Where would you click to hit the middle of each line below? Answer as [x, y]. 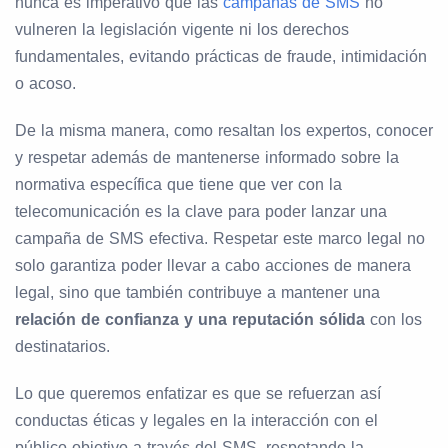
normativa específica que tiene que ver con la [178, 185]
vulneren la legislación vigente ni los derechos [182, 30]
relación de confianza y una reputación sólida [190, 320]
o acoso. [45, 84]
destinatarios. [62, 347]
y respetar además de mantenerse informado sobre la [207, 158]
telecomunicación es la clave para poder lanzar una [201, 212]
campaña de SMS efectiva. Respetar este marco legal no [220, 239]
